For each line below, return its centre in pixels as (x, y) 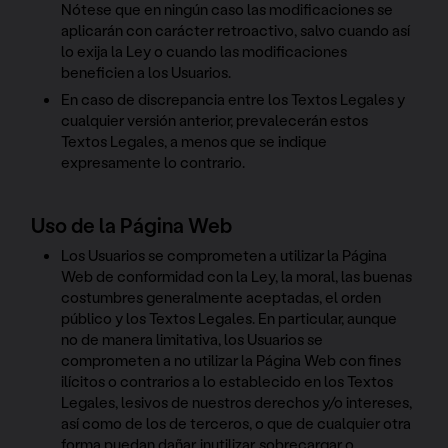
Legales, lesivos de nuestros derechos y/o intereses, (237, 401)
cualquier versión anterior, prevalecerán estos (215, 120)
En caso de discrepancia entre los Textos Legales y (233, 99)
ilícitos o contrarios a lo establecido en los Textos (227, 380)
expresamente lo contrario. (153, 162)
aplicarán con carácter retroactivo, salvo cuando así (236, 30)
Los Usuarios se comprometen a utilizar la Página (224, 254)
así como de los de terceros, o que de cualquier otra (236, 422)
